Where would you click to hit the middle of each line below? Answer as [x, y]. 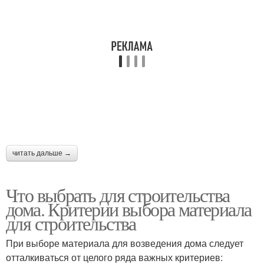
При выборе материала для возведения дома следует [125, 243]
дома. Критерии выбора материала [129, 209]
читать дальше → [42, 153]
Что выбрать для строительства [118, 194]
